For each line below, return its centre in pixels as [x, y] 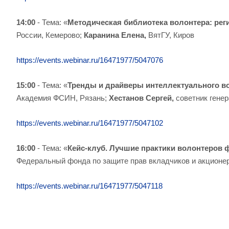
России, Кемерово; [49, 35]
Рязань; [93, 98]
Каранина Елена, [115, 35]
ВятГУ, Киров [171, 35]
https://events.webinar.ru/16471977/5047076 [90, 60]
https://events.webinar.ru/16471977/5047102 [90, 123]
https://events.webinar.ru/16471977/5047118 [89, 186]
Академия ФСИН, [47, 98]
